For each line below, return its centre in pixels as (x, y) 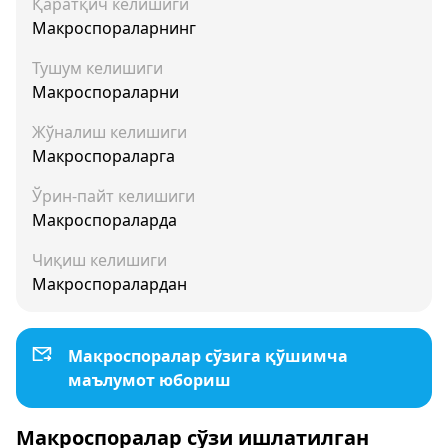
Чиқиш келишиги (99, 260)
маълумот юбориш (149, 380)
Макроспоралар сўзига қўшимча (208, 356)
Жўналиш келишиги (109, 132)
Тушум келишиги (97, 68)
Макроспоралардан (109, 284)
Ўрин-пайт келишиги (113, 196)
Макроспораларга (103, 156)
